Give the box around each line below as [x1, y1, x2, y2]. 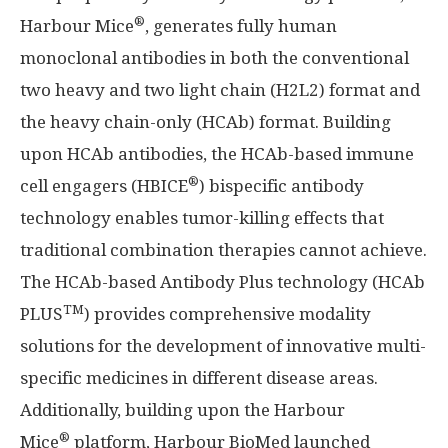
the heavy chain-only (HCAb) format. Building [20, 112, 391, 132]
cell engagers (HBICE [20, 176, 188, 196]
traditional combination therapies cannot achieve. [20, 240, 427, 260]
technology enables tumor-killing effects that [20, 208, 384, 228]
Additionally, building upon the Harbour [20, 400, 345, 420]
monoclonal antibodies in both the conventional [20, 48, 409, 68]
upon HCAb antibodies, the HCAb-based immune [20, 144, 414, 164]
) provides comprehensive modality [84, 304, 371, 324]
